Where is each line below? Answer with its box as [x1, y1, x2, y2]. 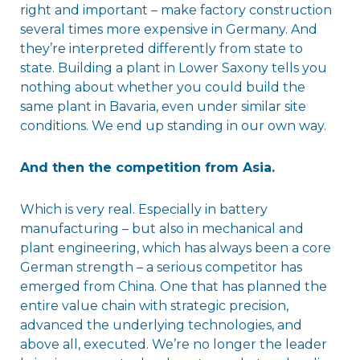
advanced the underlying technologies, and [19, 317, 302, 333]
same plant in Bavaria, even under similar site [19, 98, 306, 114]
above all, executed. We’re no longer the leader [19, 336, 327, 352]
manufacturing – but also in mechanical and [19, 220, 304, 236]
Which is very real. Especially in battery [19, 201, 268, 217]
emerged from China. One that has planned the [19, 278, 327, 294]
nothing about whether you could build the [19, 79, 305, 95]
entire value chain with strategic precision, [19, 297, 288, 313]
